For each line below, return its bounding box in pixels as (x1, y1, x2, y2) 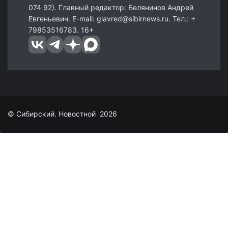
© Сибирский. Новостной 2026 (8, 109, 117, 118)
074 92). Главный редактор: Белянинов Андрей (28, 3, 193, 12)
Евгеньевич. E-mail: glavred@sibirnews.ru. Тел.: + (28, 14, 195, 23)
